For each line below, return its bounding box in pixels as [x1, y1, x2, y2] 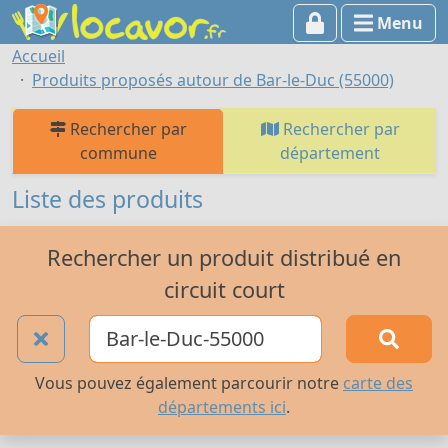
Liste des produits [12, 183, 203, 215]
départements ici [158, 396, 286, 419]
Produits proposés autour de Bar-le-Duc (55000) [32, 69, 394, 91]
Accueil [12, 45, 65, 67]
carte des [343, 372, 413, 395]
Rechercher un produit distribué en [47, 242, 401, 272]
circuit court [163, 274, 285, 304]
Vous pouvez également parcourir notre [35, 372, 343, 395]
